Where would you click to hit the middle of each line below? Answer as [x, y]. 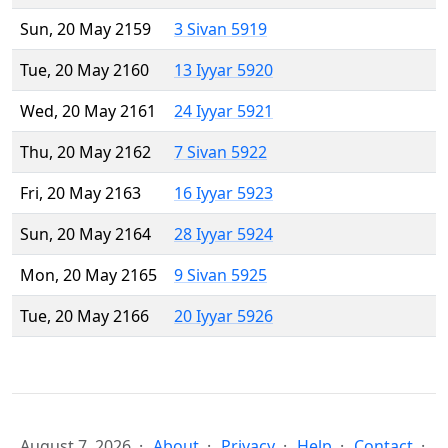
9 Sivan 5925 [220, 275]
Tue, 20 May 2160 [84, 70]
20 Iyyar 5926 [223, 316]
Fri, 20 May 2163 [80, 193]
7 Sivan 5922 [220, 152]
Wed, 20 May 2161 [88, 111]
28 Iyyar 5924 [223, 234]
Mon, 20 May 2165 [88, 275]
